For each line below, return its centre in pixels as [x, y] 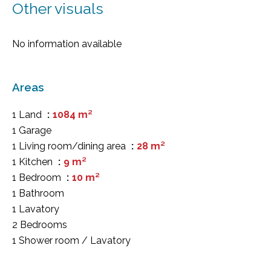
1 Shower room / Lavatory [71, 240]
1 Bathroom [38, 193]
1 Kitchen [34, 162]
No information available [67, 44]
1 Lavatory [36, 209]
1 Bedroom [38, 178]
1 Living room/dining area [70, 146]
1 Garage [32, 130]
